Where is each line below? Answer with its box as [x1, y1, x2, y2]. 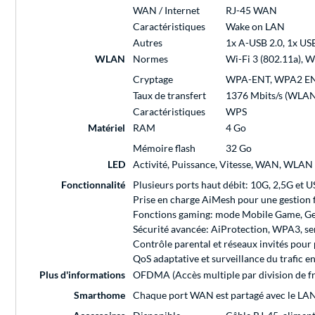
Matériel [88, 122, 125, 134]
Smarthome [74, 289, 125, 302]
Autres [133, 37, 162, 49]
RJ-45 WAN [226, 4, 277, 17]
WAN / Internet [133, 4, 200, 17]
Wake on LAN [226, 20, 285, 33]
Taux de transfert [133, 89, 206, 102]
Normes [133, 53, 168, 65]
